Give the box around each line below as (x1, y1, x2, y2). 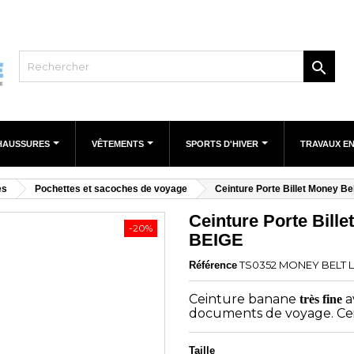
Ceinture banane (189, 292, 299, 307)
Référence (189, 259, 237, 272)
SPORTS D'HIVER (186, 139, 261, 149)
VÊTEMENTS (92, 139, 146, 149)
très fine (299, 292, 342, 307)
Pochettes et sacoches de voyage (35, 183, 187, 195)
